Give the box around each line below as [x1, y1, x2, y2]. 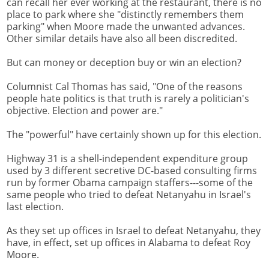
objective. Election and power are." [7, 104, 163, 118]
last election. [7, 200, 64, 214]
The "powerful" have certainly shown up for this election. [7, 128, 261, 142]
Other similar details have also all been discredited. [7, 32, 237, 46]
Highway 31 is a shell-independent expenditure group [7, 152, 248, 166]
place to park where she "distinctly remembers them [7, 8, 244, 22]
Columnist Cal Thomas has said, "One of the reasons [7, 80, 243, 94]
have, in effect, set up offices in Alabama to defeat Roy [7, 236, 250, 250]
